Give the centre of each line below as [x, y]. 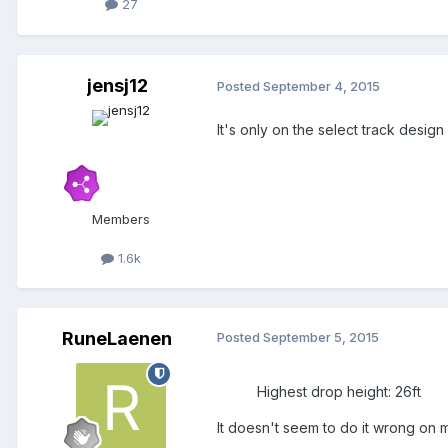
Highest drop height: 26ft [339, 391]
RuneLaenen [117, 338]
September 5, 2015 [321, 336]
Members [121, 218]
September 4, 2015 [321, 86]
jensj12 [117, 85]
